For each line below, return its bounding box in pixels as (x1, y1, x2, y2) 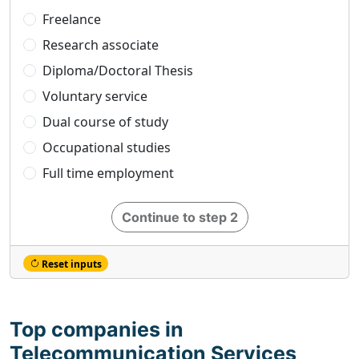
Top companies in (10, 317, 184, 342)
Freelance (42, 10, 101, 28)
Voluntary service (42, 87, 147, 105)
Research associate (42, 36, 159, 54)
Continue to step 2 (121, 209, 238, 225)
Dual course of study (42, 113, 168, 131)
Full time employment (42, 164, 174, 182)
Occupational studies (42, 139, 171, 156)
